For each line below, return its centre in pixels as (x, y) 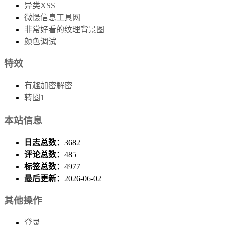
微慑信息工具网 (52, 17)
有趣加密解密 (48, 86)
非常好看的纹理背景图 (64, 29)
